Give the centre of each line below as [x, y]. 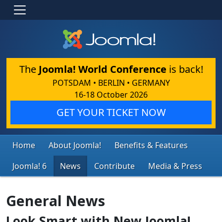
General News [55, 200]
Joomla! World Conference [102, 69]
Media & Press [175, 166]
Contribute [114, 166]
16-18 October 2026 [111, 94]
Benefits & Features [151, 145]
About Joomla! [75, 145]
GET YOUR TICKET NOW [111, 112]
